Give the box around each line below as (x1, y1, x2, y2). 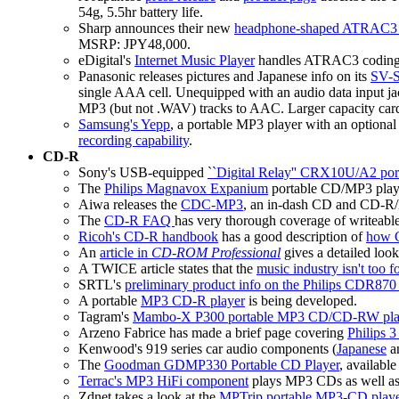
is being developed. (245, 293, 357, 309)
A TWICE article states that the (78, 261, 256, 277)
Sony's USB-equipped (78, 165, 208, 181)
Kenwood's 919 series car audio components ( (78, 341, 337, 357)
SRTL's (78, 277, 125, 293)
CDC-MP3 (181, 197, 243, 213)
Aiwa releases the (78, 197, 181, 213)
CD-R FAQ (104, 213, 175, 229)
